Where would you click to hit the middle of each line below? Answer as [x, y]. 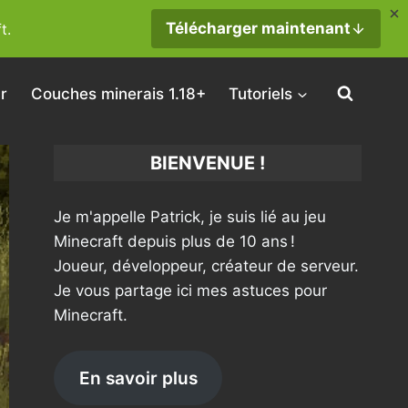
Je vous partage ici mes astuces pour [191, 290]
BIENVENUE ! [208, 163]
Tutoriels [261, 93]
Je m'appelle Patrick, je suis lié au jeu [190, 216]
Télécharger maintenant [258, 28]
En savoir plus [138, 377]
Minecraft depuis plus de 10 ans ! [175, 241]
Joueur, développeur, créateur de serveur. [207, 265]
